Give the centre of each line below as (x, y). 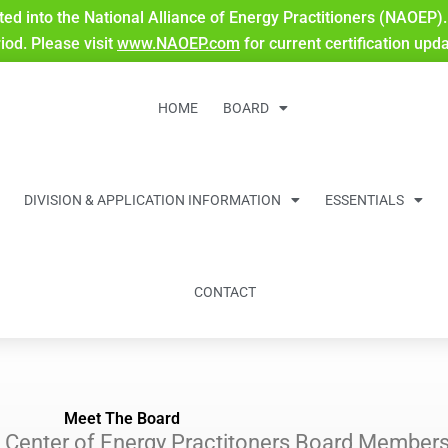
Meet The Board (122, 418)
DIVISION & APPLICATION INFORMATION (153, 200)
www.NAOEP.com (178, 43)
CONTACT (225, 292)
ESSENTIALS (365, 200)
